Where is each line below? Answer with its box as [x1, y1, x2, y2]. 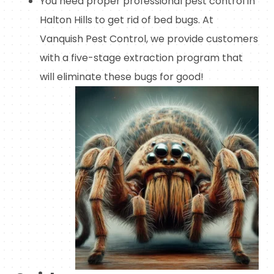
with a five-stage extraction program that [40, 51, 243, 65]
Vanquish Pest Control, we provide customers [40, 32, 258, 46]
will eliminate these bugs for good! [40, 70, 204, 84]
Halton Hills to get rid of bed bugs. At [40, 13, 213, 28]
